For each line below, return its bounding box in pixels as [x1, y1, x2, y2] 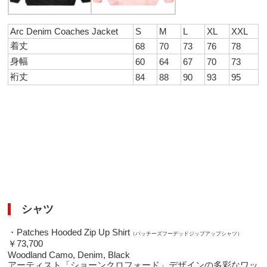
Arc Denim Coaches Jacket [10, 26, 119, 36]
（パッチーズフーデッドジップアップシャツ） [130, 230, 243, 237]
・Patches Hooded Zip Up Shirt [8, 226, 131, 237]
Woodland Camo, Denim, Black [8, 249, 131, 260]
